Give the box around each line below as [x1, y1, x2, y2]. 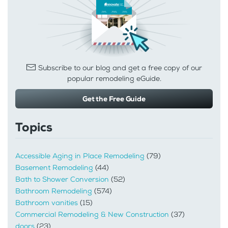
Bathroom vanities [15, 197, 78, 208]
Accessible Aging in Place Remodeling [15, 151, 145, 161]
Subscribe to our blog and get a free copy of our [36, 63, 202, 73]
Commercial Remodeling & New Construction [15, 209, 169, 219]
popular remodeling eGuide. [67, 74, 161, 84]
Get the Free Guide [82, 94, 146, 104]
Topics [15, 119, 52, 136]
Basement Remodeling [15, 162, 93, 173]
